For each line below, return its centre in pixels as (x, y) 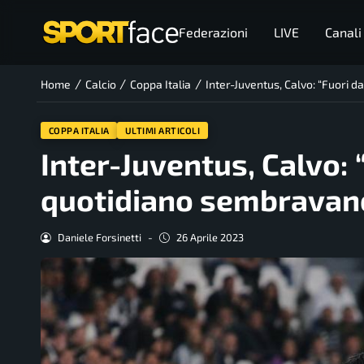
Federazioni (213, 32)
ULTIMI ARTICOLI (162, 130)
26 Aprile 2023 (210, 238)
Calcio (100, 84)
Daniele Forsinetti (99, 238)
